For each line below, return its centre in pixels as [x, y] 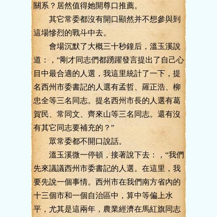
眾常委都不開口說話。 [80, 141]
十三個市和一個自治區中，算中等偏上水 [103, 195]
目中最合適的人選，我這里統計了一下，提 [107, 73]
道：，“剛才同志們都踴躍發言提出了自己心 [109, 60]
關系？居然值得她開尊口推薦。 [88, 6]
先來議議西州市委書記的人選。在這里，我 [107, 168]
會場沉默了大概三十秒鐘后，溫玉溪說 [107, 46]
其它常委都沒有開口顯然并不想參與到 [107, 19]
